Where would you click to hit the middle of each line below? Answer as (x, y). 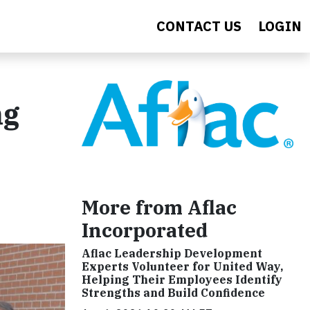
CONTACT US (199, 26)
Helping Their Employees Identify (182, 279)
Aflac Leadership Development (172, 253)
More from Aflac (159, 207)
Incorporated (145, 230)
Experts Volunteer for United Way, (182, 266)
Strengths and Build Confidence (173, 292)
